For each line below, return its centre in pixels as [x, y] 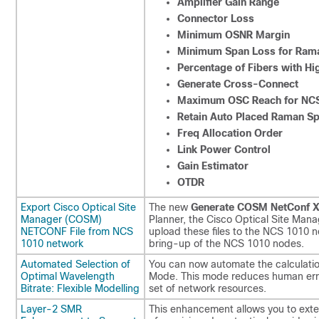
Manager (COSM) [61, 219]
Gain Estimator [213, 166]
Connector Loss [216, 19]
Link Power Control [224, 150]
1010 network [52, 244]
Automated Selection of [75, 264]
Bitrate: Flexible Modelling [80, 288]
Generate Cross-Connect [238, 84]
